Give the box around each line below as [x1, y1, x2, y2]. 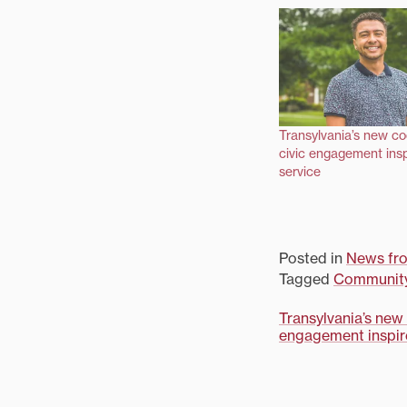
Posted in [279, 249, 346, 268]
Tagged [279, 270, 333, 289]
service [279, 164, 321, 181]
